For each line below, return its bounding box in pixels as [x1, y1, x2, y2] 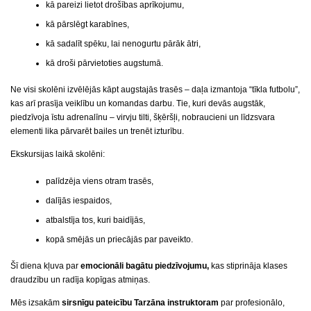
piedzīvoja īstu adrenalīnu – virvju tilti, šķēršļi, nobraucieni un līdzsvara [10, 112, 275, 123]
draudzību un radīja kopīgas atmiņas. [10, 275, 150, 285]
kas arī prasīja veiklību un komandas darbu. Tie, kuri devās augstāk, [10, 99, 265, 109]
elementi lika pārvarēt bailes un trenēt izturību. [10, 126, 184, 137]
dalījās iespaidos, [45, 195, 112, 205]
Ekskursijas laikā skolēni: [10, 149, 105, 160]
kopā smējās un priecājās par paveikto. [45, 234, 193, 244]
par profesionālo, [219, 298, 285, 308]
